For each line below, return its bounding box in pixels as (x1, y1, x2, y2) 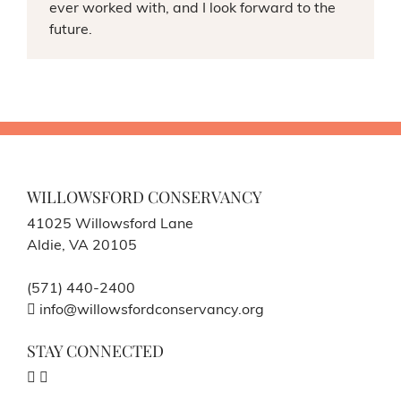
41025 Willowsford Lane (27, 217, 193, 232)
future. (48, 22, 92, 38)
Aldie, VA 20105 (27, 238, 137, 253)
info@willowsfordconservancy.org (36, 303, 264, 318)
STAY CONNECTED (27, 339, 164, 362)
